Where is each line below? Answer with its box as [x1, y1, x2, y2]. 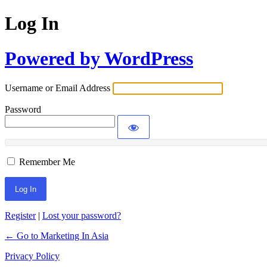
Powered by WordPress [5, 47, 193, 69]
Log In [5, 13, 59, 35]
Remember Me [19, 157, 75, 167]
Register [5, 210, 36, 221]
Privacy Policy [5, 251, 60, 262]
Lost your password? [42, 210, 121, 221]
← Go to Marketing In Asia [5, 231, 108, 241]
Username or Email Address [5, 83, 110, 94]
